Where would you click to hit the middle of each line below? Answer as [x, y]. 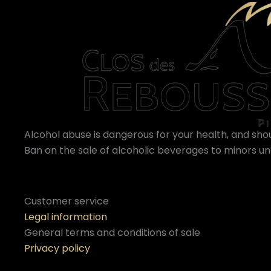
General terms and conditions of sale [112, 233]
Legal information [66, 217]
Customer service [67, 201]
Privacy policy [57, 248]
